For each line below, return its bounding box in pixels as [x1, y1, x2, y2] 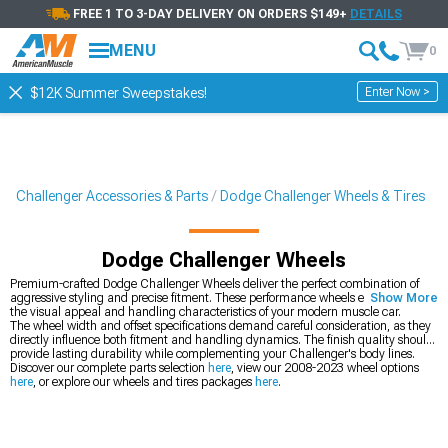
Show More [370, 291, 438, 305]
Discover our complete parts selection [10, 361, 208, 375]
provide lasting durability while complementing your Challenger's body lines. [10, 347, 415, 361]
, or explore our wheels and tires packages [33, 375, 255, 389]
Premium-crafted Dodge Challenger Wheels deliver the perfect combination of [10, 277, 419, 291]
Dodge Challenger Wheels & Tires [220, 188, 425, 204]
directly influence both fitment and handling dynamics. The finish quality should [10, 333, 433, 347]
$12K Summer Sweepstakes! [30, 85, 207, 101]
